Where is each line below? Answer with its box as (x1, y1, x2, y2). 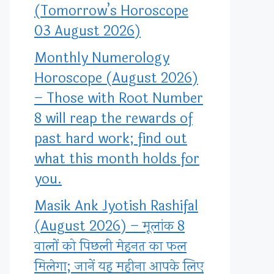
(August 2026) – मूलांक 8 (34, 216, 185, 237)
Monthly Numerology (34, 48, 169, 68)
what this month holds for (34, 149, 199, 169)
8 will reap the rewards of (34, 108, 193, 129)
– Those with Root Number (34, 88, 203, 109)
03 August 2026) (34, 21, 141, 42)
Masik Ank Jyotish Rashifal (34, 196, 198, 217)
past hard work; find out (34, 128, 187, 149)
